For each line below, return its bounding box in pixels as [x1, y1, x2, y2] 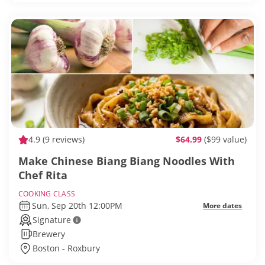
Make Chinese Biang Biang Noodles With [18, 154, 235, 169]
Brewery [33, 228, 65, 240]
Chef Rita [18, 168, 67, 183]
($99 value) [204, 134, 247, 146]
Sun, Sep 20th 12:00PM [31, 200, 122, 212]
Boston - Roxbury [33, 243, 100, 254]
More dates [203, 201, 242, 211]
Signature [33, 214, 71, 226]
